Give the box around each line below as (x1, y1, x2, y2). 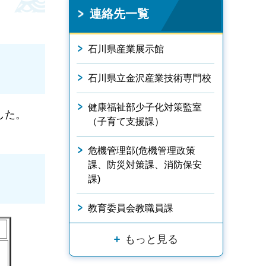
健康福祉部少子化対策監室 (88, 102, 202, 112)
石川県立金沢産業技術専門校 (88, 73, 211, 83)
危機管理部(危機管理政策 (88, 145, 195, 156)
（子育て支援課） (88, 116, 164, 126)
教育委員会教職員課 (88, 203, 173, 213)
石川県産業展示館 (88, 44, 164, 54)
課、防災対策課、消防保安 (88, 160, 202, 170)
